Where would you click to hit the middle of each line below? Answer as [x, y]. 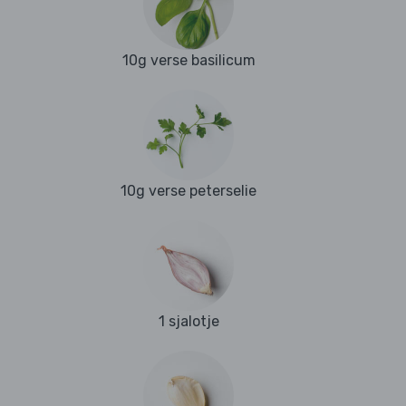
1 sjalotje [188, 322]
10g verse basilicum [188, 61]
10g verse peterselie [188, 191]
